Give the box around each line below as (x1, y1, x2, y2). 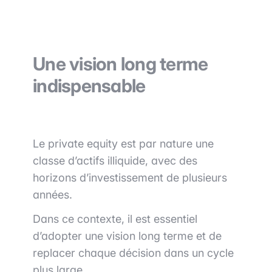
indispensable (33, 75, 146, 97)
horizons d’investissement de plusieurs (33, 171, 227, 185)
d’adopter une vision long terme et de (33, 229, 222, 243)
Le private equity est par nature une (33, 137, 214, 151)
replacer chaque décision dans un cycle (33, 246, 234, 260)
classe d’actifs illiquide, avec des (33, 154, 197, 168)
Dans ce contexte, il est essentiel (33, 212, 197, 226)
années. (33, 188, 72, 202)
